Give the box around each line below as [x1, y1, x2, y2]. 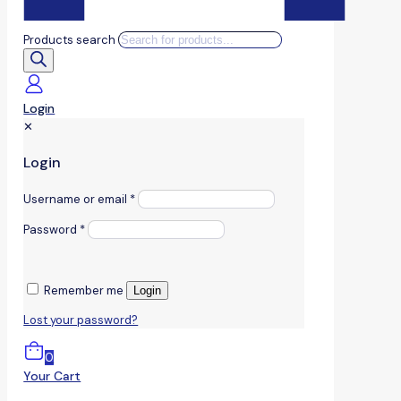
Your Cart [23, 368, 81, 385]
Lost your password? [23, 312, 139, 328]
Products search [23, 31, 119, 47]
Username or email [23, 192, 131, 208]
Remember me [44, 283, 124, 299]
